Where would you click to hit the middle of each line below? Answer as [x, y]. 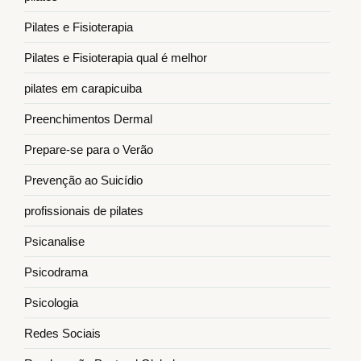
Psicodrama [56, 272]
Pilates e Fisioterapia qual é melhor [116, 58]
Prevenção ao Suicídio [83, 180]
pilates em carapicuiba [83, 89]
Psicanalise [54, 242]
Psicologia [51, 303]
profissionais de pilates [84, 211]
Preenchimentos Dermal [88, 119]
